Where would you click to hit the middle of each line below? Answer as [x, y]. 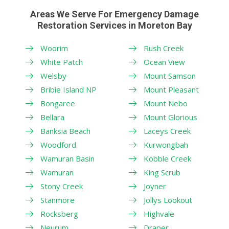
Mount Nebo [165, 103]
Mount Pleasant [171, 89]
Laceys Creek [167, 131]
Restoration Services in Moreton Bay [114, 25]
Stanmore [58, 200]
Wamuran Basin [67, 158]
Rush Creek [163, 48]
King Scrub [162, 172]
